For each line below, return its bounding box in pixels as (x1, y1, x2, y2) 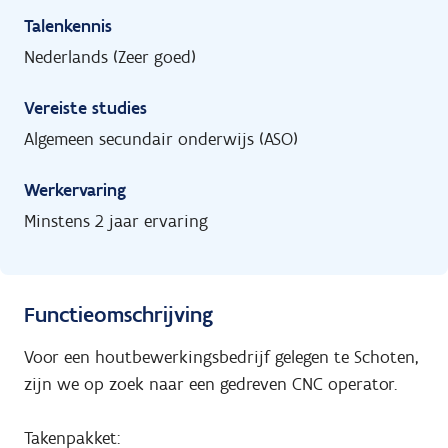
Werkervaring (24, 178, 126, 201)
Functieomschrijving (24, 300, 213, 328)
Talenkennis (24, 14, 112, 37)
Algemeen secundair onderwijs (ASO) (24, 127, 298, 150)
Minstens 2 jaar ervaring (24, 209, 208, 232)
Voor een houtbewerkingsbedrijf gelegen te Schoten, (24, 346, 418, 369)
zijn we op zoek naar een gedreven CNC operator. (24, 373, 397, 396)
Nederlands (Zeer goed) (24, 45, 196, 68)
